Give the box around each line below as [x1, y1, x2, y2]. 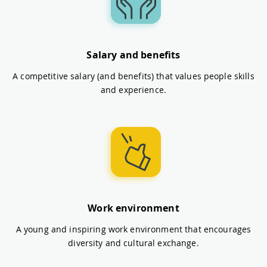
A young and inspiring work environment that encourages [15, 223, 252, 235]
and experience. [100, 83, 167, 95]
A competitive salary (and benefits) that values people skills [13, 70, 254, 82]
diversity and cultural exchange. [68, 237, 199, 249]
